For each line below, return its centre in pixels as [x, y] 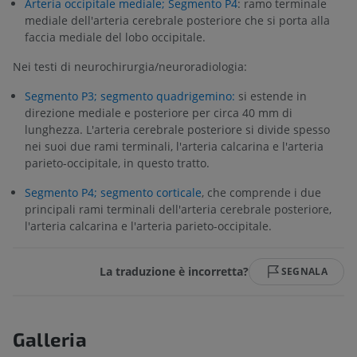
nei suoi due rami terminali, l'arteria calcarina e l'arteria [174, 146]
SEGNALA [304, 271]
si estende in [271, 96]
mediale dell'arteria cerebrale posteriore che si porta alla [177, 20]
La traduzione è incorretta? [174, 272]
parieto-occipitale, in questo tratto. [117, 163]
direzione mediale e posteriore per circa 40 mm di [159, 112]
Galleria [50, 339]
